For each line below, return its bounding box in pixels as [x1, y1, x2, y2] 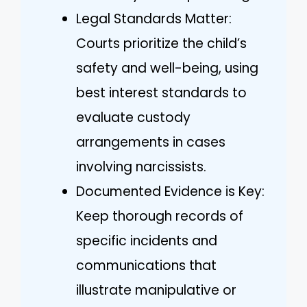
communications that [76, 256, 217, 275]
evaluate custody [76, 108, 191, 127]
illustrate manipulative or [76, 280, 236, 299]
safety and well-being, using [76, 58, 258, 77]
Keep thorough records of [76, 206, 243, 225]
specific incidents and [76, 231, 217, 250]
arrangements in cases [76, 132, 225, 151]
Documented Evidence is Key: [76, 182, 265, 201]
